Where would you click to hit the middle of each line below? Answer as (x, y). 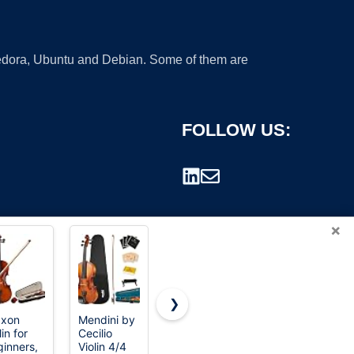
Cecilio (95, 333)
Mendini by (107, 320)
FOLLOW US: (236, 130)
